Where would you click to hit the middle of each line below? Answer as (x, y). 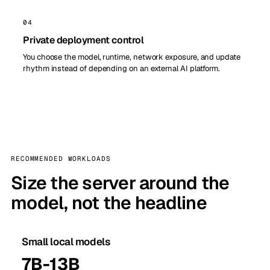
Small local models (66, 242)
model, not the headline (109, 203)
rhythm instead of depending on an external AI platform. (122, 68)
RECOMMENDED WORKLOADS (61, 159)
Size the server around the (120, 183)
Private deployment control (83, 40)
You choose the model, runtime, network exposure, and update (132, 57)
